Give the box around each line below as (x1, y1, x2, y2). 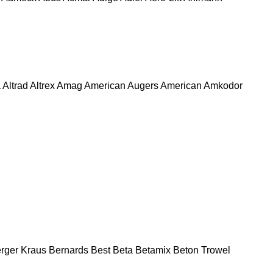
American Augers (84, 80, 158, 91)
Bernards (49, 244, 88, 255)
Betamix (135, 244, 171, 255)
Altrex (30, 80, 55, 91)
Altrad (2, 80, 28, 91)
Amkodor (204, 80, 243, 91)
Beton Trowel (173, 244, 230, 255)
